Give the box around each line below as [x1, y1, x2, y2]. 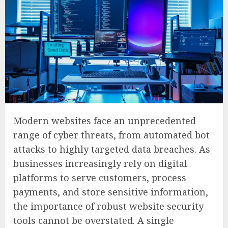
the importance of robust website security [13, 199, 204, 212]
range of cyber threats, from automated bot [13, 128, 210, 141]
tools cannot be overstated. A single [13, 214, 174, 226]
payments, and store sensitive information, [13, 185, 208, 198]
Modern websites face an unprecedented [13, 114, 196, 127]
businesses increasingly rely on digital [13, 157, 187, 169]
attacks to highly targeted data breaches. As [13, 142, 210, 155]
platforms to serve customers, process [13, 171, 186, 184]
